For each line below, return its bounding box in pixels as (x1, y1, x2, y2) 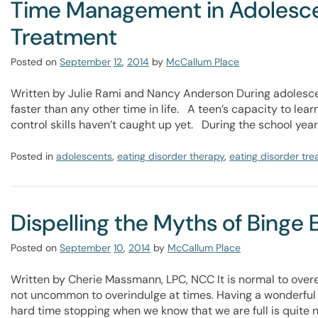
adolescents (56, 150, 112, 163)
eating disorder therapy (117, 150, 224, 163)
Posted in (11, 150, 56, 163)
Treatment (11, 22, 117, 52)
